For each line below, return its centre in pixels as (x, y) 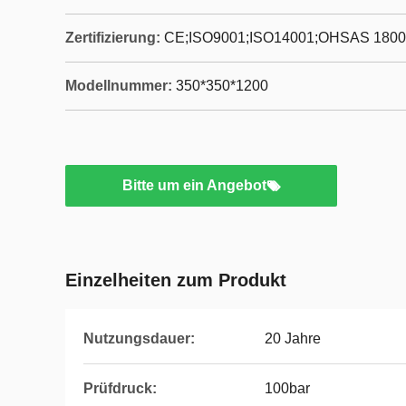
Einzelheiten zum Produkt (176, 280)
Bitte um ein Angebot (194, 185)
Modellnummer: (119, 86)
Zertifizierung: (113, 38)
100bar (287, 388)
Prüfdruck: (120, 388)
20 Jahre (293, 338)
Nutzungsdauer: (139, 338)
